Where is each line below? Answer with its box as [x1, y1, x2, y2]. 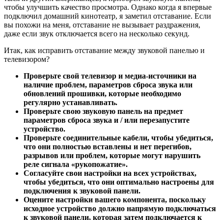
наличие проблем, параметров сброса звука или [24, 80, 192, 89]
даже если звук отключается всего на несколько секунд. [4, 29, 193, 38]
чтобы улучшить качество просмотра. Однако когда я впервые [4, 2, 212, 11]
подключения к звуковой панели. [24, 186, 140, 195]
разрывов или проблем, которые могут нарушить [24, 151, 200, 160]
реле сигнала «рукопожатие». [24, 160, 128, 168]
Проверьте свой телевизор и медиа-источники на [24, 71, 196, 80]
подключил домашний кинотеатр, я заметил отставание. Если [4, 11, 211, 20]
